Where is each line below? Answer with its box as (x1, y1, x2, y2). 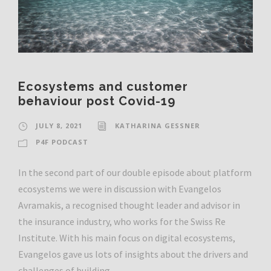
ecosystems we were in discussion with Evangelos (18, 182, 221, 195)
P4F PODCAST (36, 137, 88, 146)
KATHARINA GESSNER (115, 120, 200, 130)
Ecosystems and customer (18, 79, 188, 94)
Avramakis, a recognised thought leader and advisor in (18, 198, 240, 211)
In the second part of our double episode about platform (18, 166, 252, 178)
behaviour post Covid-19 (18, 93, 175, 108)
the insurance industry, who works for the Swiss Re (18, 215, 226, 227)
